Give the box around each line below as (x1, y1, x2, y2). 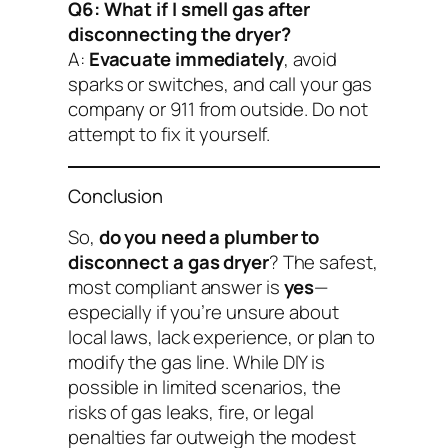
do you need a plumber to (98, 223, 320, 250)
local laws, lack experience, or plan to (68, 323, 376, 350)
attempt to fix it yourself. (68, 121, 271, 148)
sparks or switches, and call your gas (68, 71, 373, 98)
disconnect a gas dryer (68, 248, 269, 275)
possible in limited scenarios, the (68, 373, 341, 400)
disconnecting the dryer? (68, 21, 291, 48)
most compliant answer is (68, 273, 284, 300)
